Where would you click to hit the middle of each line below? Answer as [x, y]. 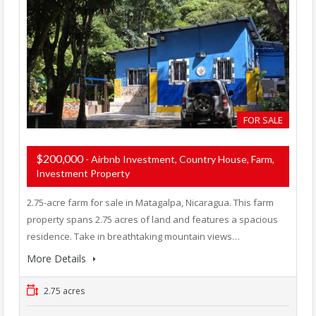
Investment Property [83, 174]
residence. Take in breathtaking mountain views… [133, 237]
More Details [58, 259]
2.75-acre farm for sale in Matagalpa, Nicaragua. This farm [150, 203]
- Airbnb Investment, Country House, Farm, [180, 159]
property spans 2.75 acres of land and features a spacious [152, 220]
